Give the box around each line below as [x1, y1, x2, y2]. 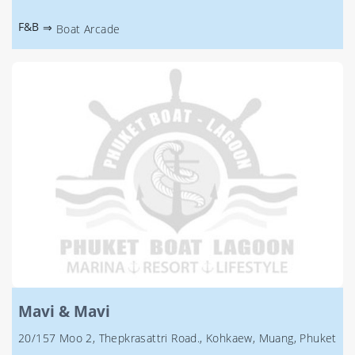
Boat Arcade [56, 21, 120, 36]
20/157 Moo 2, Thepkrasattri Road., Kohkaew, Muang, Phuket [18, 330, 337, 345]
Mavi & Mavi [18, 300, 110, 322]
